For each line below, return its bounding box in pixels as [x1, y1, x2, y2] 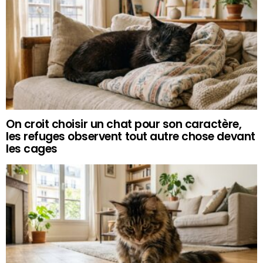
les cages [6, 141, 58, 157]
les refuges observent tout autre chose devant [6, 129, 255, 145]
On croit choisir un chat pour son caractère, [6, 116, 242, 133]
